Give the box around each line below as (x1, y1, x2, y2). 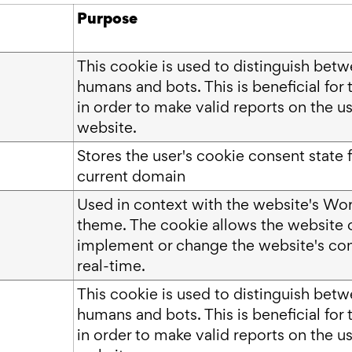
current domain (77, 165, 185, 186)
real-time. (77, 255, 145, 276)
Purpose (77, 6, 137, 29)
